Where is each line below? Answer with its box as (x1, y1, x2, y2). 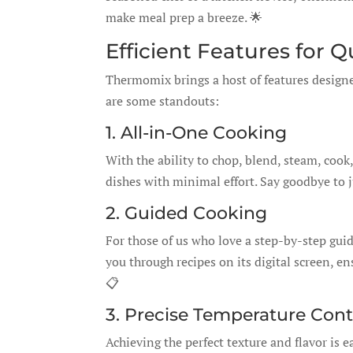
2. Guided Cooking (106, 203, 268, 224)
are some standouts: (106, 92, 220, 110)
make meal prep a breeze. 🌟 (106, 9, 263, 26)
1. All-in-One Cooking (106, 122, 288, 143)
